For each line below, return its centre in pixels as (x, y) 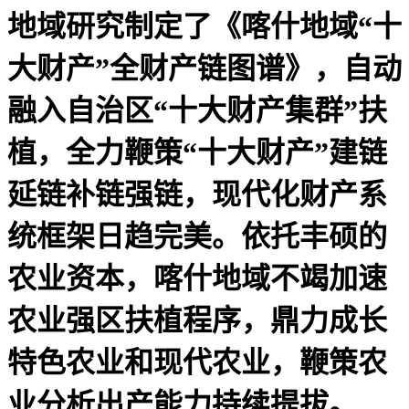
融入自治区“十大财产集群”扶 (197, 110)
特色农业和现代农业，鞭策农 (197, 362)
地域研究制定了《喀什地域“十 (204, 26)
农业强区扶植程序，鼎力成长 (197, 320)
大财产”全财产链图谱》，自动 (204, 68)
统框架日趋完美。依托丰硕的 (197, 236)
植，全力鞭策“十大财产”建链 (197, 152)
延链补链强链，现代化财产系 (197, 194)
